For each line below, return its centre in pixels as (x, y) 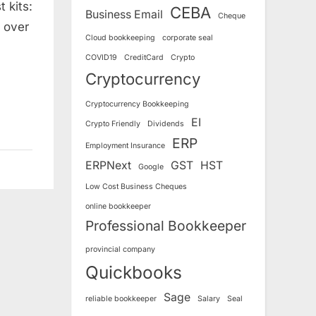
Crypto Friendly (113, 123)
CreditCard (144, 57)
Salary (209, 298)
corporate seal (188, 37)
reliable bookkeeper (121, 298)
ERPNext (108, 165)
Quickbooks (134, 272)
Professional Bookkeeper (166, 225)
